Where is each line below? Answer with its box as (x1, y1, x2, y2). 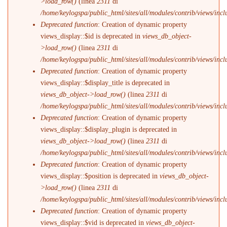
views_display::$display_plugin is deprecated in (41, 125, 177, 133)
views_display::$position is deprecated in (41, 172, 160, 180)
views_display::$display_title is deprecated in (41, 79, 170, 87)
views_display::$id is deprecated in (41, 32, 143, 40)
